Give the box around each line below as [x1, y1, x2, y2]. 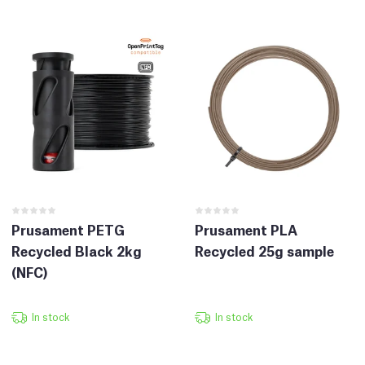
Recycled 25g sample [195, 241, 334, 261]
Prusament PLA [195, 220, 297, 240]
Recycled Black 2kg [11, 241, 142, 261]
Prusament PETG [11, 220, 125, 240]
